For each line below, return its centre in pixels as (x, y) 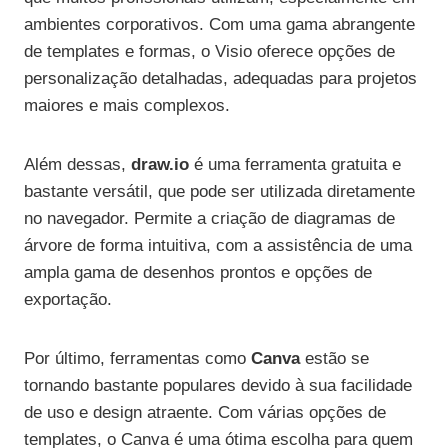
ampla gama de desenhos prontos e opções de (198, 273)
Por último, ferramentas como (137, 359)
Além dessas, (77, 165)
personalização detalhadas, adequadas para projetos (220, 79)
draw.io (160, 165)
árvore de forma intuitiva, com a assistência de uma (218, 246)
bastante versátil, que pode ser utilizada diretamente (219, 192)
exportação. (68, 300)
